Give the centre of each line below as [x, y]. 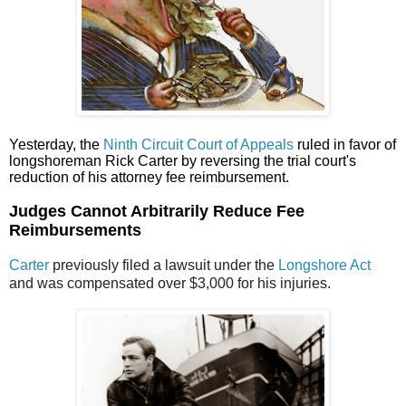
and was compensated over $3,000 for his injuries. [170, 284]
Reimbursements [75, 231]
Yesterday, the [56, 145]
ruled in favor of [345, 145]
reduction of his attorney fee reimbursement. [149, 178]
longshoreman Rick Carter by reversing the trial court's [183, 161]
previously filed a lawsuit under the [164, 266]
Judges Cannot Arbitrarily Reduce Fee [157, 212]
